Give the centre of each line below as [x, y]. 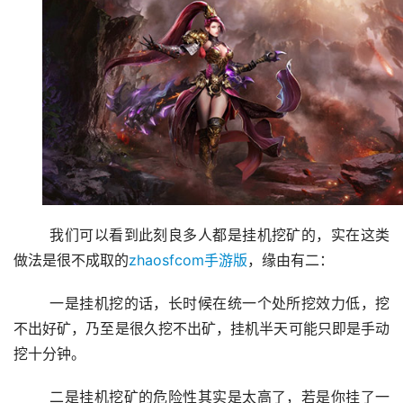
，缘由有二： [291, 261]
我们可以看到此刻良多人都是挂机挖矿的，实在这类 [32, 236]
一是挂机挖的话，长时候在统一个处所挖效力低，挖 [32, 304]
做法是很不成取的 [71, 261]
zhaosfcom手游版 [188, 261]
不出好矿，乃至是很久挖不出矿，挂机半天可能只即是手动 [201, 329]
